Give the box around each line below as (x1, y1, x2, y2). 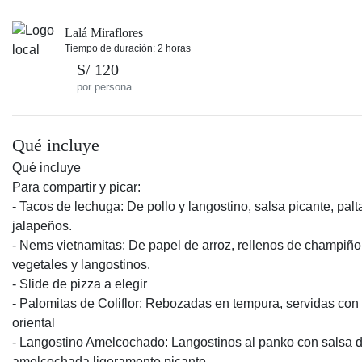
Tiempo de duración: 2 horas (65, 42, 191, 54)
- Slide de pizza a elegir (12, 277, 147, 291)
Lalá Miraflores (65, 25, 143, 40)
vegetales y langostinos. (12, 258, 150, 271)
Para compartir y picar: (12, 180, 141, 194)
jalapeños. (12, 219, 72, 233)
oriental (12, 316, 55, 330)
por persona (77, 81, 132, 93)
